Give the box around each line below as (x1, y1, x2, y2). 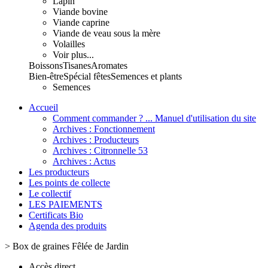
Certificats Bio (29, 210, 83, 220)
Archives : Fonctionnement (53, 124, 155, 134)
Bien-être (29, 71, 63, 81)
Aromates (91, 60, 127, 71)
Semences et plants (111, 71, 182, 81)
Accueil (29, 102, 58, 112)
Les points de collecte (29, 178, 110, 188)
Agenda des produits (29, 221, 106, 231)
